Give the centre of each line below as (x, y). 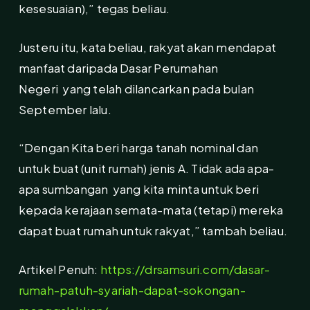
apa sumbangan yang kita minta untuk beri (139, 189)
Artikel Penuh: (59, 269)
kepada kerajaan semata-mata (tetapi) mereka (151, 210)
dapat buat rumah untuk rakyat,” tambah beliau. (153, 231)
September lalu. (65, 109)
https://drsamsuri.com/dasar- (185, 269)
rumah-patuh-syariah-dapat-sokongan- (132, 290)
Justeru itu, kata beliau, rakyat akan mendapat (147, 47)
